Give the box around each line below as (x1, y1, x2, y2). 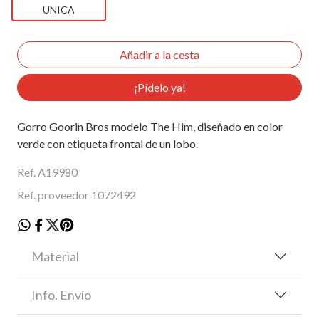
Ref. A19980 (17, 164, 78, 179)
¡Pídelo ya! (133, 80, 186, 94)
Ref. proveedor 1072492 (17, 187, 136, 202)
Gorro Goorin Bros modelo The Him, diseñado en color (17, 119, 283, 133)
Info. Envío (31, 286, 91, 303)
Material (31, 248, 79, 264)
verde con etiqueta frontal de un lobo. (17, 136, 198, 150)
